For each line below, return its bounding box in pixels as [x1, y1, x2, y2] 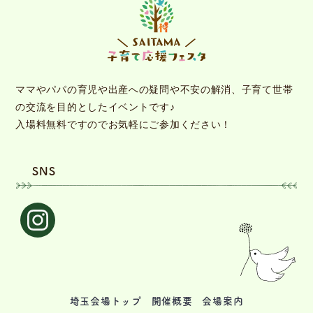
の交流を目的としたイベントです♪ [15, 101, 175, 112]
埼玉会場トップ [69, 296, 142, 306]
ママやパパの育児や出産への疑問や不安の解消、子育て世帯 [15, 84, 293, 95]
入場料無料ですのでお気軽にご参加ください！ [15, 119, 232, 130]
